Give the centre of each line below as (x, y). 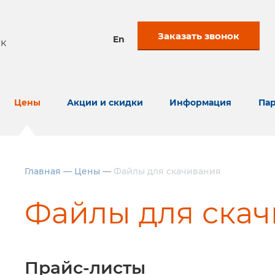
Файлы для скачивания (167, 171)
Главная (43, 171)
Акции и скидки (105, 103)
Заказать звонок (199, 36)
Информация (201, 103)
